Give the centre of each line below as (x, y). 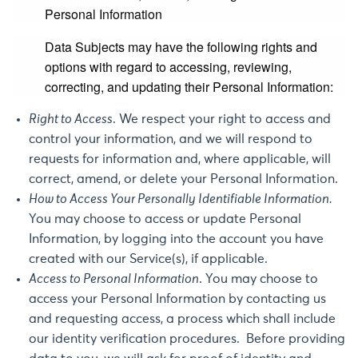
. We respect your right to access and (222, 119)
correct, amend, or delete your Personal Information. (183, 179)
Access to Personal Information (114, 279)
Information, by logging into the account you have (176, 239)
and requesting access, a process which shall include (182, 319)
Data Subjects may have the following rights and (181, 47)
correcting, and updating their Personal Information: (189, 87)
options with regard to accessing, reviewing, (168, 67)
